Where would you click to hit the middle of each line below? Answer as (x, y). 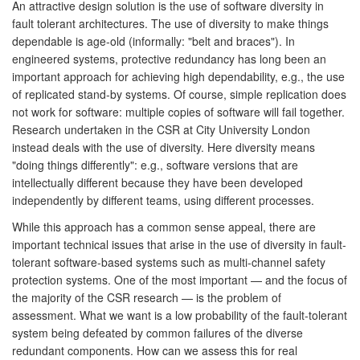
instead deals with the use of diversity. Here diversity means (164, 147)
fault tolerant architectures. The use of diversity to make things (170, 23)
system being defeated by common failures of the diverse (157, 332)
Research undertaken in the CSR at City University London (161, 129)
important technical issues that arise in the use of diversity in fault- (179, 244)
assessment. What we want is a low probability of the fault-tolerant (180, 315)
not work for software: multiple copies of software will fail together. (178, 111)
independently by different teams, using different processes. (163, 200)
